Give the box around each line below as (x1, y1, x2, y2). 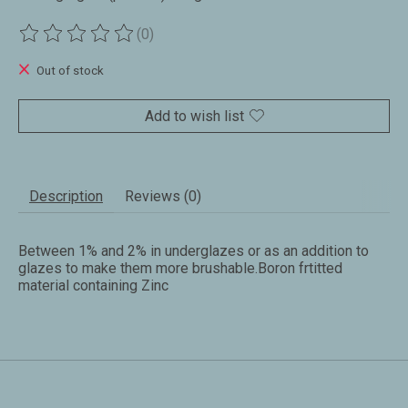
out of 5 (205, 33, 258, 51)
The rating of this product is (18, 33, 197, 51)
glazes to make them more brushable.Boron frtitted (18, 259, 342, 277)
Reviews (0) (125, 187, 201, 205)
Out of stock (36, 64, 104, 78)
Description (29, 187, 103, 205)
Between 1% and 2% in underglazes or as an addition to (18, 241, 369, 260)
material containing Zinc (18, 276, 168, 294)
